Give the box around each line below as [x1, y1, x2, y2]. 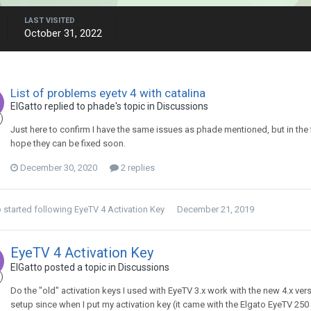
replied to [42, 101, 87, 112]
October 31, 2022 [24, 27, 102, 40]
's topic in [115, 101, 157, 112]
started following [1, 204, 74, 215]
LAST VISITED [24, 16, 75, 25]
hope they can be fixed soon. [10, 138, 126, 149]
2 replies [119, 162, 155, 173]
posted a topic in [42, 262, 118, 273]
